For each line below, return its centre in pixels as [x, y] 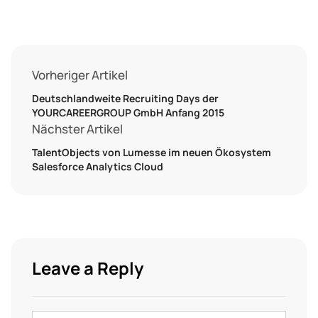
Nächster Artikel [77, 128]
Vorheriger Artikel [80, 75]
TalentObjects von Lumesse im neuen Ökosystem [152, 152]
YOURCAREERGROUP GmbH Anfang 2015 [128, 112]
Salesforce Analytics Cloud [98, 166]
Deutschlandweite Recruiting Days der [125, 98]
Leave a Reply [88, 268]
